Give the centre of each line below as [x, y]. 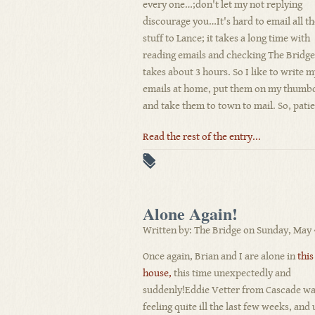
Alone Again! [190, 213]
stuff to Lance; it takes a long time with [226, 38]
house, [157, 273]
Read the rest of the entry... [202, 137]
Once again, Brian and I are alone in [220, 256]
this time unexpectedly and [231, 273]
